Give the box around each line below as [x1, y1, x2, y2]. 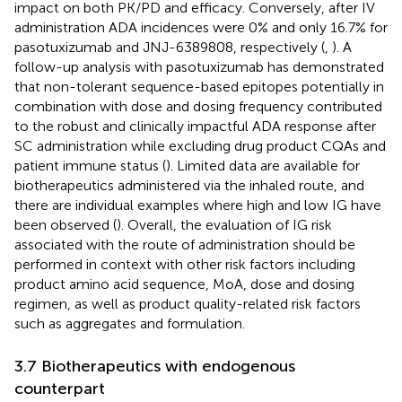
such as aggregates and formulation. [14, 314, 245, 332]
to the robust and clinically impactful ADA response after [14, 117, 376, 135]
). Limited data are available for [166, 156, 360, 174]
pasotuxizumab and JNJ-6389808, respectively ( [14, 38, 325, 56]
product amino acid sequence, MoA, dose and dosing [14, 275, 354, 293]
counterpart [14, 378, 105, 398]
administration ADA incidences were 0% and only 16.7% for [14, 18, 388, 36]
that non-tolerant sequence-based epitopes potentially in [14, 77, 384, 95]
